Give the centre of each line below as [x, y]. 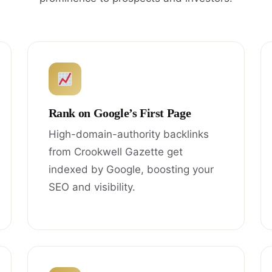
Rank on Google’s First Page [120, 113]
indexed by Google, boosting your [131, 169]
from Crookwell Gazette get [115, 151]
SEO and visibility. [92, 187]
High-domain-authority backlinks [128, 134]
